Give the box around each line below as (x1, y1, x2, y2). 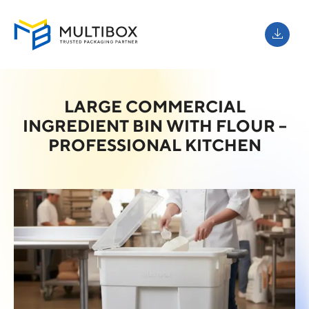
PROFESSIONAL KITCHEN (48, 135, 261, 154)
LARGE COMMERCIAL (63, 97, 246, 116)
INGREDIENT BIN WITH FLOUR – (22, 116, 287, 135)
